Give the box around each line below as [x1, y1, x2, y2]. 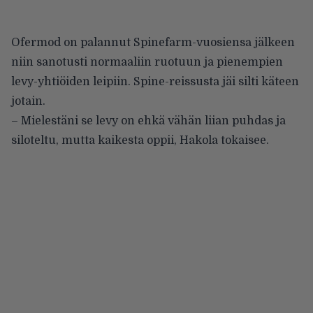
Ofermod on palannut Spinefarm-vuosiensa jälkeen [11, 36, 295, 49]
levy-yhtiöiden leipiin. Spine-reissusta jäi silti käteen [11, 75, 299, 88]
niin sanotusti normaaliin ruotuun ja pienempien [11, 55, 283, 68]
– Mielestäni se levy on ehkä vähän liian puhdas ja [11, 114, 286, 127]
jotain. [11, 94, 45, 108]
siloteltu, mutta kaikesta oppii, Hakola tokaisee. [11, 133, 269, 147]
